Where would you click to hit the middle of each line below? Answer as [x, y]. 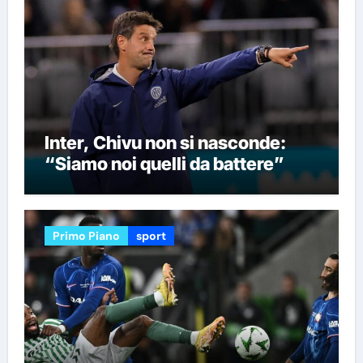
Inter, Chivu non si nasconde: [165, 142]
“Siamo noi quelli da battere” [164, 163]
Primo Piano [86, 236]
